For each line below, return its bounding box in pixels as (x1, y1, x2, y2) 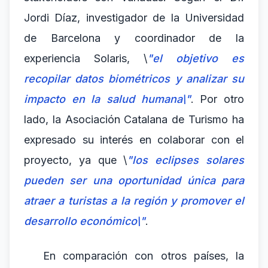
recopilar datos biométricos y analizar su (24, 72, 244, 85)
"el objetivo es (147, 52, 244, 65)
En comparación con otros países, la (43, 249, 244, 262)
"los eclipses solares (127, 154, 245, 166)
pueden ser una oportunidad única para (24, 174, 244, 187)
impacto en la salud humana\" (24, 93, 191, 105)
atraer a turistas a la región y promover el (24, 194, 244, 207)
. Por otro (190, 93, 245, 105)
